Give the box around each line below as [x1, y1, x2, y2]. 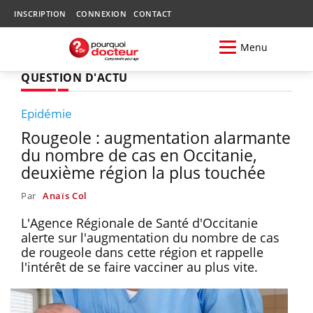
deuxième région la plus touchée [21, 161, 265, 184]
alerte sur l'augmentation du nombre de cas [21, 228, 279, 246]
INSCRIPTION [14, 8, 66, 19]
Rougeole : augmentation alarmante [21, 126, 291, 149]
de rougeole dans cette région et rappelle [21, 243, 263, 261]
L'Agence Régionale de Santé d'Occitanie [21, 214, 258, 231]
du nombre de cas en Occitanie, [21, 143, 257, 166]
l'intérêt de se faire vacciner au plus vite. [21, 258, 261, 275]
